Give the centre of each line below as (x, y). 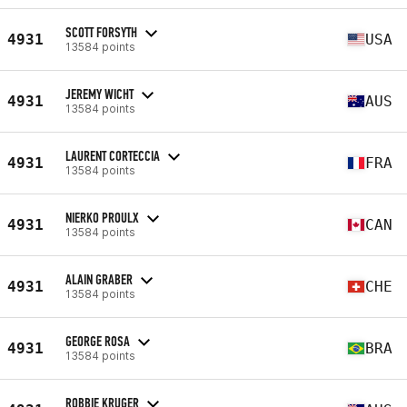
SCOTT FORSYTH (101, 32)
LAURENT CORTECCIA (113, 155)
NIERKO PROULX (102, 217)
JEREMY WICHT (99, 94)
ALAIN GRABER (99, 279)
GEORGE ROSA (98, 341)
